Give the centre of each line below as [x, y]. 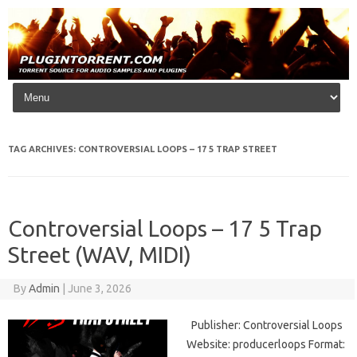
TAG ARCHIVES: [43, 149]
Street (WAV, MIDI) [100, 255]
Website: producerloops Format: [266, 345]
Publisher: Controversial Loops [265, 326]
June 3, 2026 [99, 289]
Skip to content [51, 86]
